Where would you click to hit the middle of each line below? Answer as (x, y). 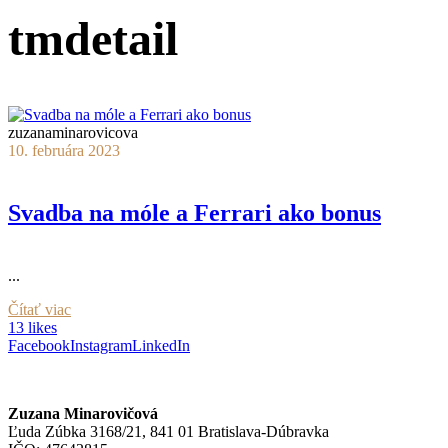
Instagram (101, 345)
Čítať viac (39, 309)
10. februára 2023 (64, 150)
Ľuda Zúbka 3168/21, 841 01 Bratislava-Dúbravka (168, 431)
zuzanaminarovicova (73, 132)
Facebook (39, 345)
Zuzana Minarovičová (83, 413)
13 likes (32, 327)
